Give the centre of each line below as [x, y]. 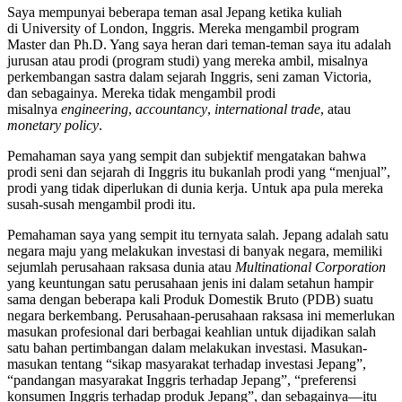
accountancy [171, 109]
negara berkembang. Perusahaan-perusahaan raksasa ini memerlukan [201, 316]
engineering [95, 109]
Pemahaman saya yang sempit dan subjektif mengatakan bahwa [187, 156]
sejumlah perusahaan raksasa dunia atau [121, 267]
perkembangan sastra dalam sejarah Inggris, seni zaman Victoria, [189, 77]
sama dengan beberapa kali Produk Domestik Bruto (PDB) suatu [190, 300]
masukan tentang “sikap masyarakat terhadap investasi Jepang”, [187, 364]
